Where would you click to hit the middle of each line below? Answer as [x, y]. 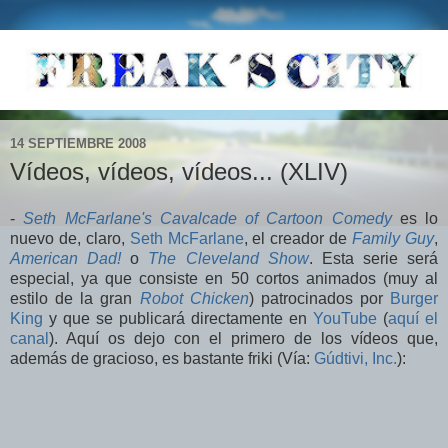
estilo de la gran [75, 299]
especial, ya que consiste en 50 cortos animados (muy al [224, 279]
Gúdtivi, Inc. [355, 359]
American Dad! [66, 259]
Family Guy [393, 239]
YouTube [345, 319]
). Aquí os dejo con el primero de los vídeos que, [243, 339]
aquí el [413, 319]
